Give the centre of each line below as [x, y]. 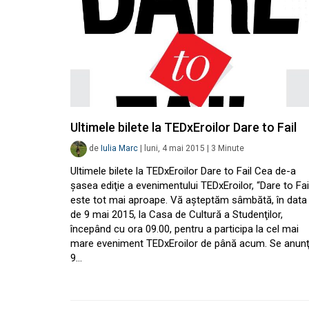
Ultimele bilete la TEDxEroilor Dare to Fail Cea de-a [183, 171]
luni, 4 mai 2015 [175, 149]
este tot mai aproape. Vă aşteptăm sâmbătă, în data [189, 200]
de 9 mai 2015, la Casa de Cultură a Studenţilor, [177, 215]
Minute [231, 149]
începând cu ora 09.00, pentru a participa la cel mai [185, 229]
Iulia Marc [119, 149]
